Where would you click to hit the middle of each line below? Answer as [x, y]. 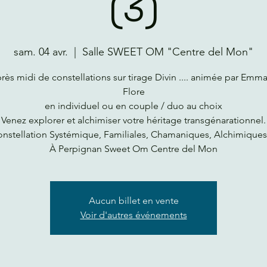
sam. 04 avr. [41, 52]
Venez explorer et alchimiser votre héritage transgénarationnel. [133, 120]
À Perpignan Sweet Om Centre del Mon [133, 149]
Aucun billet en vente [133, 201]
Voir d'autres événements [133, 215]
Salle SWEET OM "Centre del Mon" [168, 52]
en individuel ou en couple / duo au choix [133, 106]
